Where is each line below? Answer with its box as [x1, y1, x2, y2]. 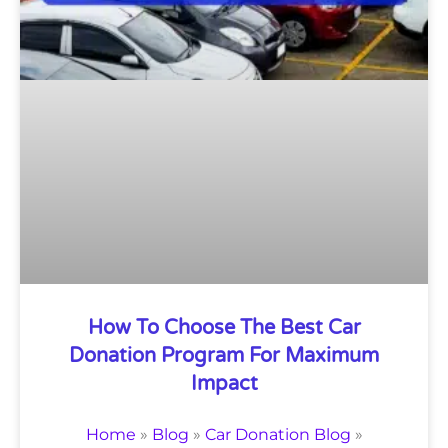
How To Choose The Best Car [87, 316, 361, 341]
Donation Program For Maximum [69, 344, 379, 369]
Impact [190, 372, 258, 397]
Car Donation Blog [204, 425, 351, 445]
